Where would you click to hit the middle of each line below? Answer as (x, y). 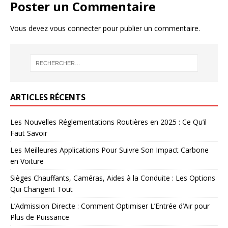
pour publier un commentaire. (150, 28)
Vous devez (30, 28)
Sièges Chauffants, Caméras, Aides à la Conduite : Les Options (113, 178)
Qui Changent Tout (41, 189)
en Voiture (27, 161)
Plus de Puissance (40, 217)
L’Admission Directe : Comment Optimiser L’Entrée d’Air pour (110, 206)
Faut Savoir (29, 133)
